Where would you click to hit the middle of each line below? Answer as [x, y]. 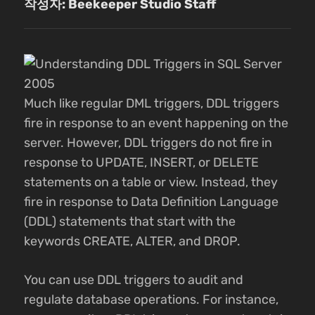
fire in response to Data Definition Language [151, 201]
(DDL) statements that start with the [130, 221]
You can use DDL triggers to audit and [134, 279]
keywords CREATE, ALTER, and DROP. [132, 241]
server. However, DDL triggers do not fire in [148, 142]
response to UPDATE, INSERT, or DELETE [141, 162]
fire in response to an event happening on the [156, 123]
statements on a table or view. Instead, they [151, 182]
